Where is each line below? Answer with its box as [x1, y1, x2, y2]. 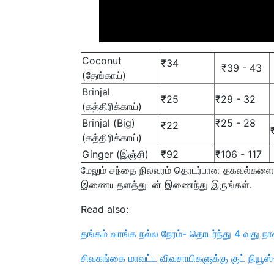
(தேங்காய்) [82, 68, 126, 81]
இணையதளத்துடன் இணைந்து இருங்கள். [81, 178, 252, 191]
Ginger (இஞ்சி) [82, 147, 149, 160]
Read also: [81, 202, 128, 215]
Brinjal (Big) [82, 116, 135, 129]
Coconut [82, 54, 122, 67]
